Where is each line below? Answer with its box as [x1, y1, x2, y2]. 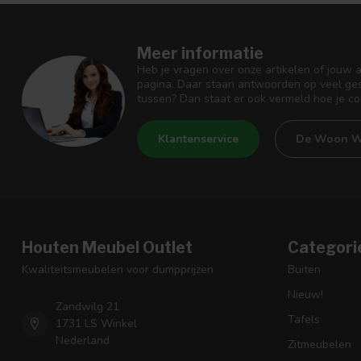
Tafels [288, 312, 320, 328]
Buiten [288, 262, 321, 278]
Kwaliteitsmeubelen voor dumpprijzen [22, 262, 214, 278]
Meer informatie [137, 44, 263, 64]
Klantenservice [158, 131, 239, 147]
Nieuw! [288, 287, 323, 303]
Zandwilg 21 [56, 299, 119, 315]
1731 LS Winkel [56, 316, 137, 332]
